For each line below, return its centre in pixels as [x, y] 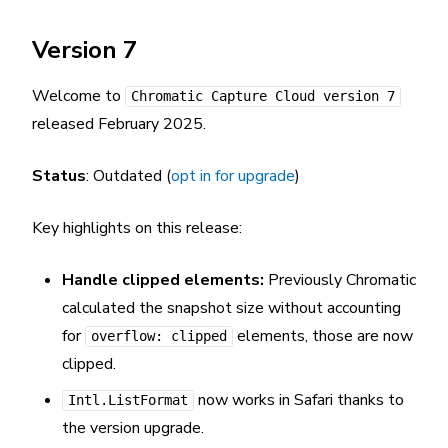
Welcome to [78, 96]
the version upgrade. [133, 428]
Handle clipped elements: [163, 280]
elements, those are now [323, 336]
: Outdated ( [128, 176]
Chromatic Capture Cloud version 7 [263, 96]
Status [59, 176]
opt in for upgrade [233, 176]
